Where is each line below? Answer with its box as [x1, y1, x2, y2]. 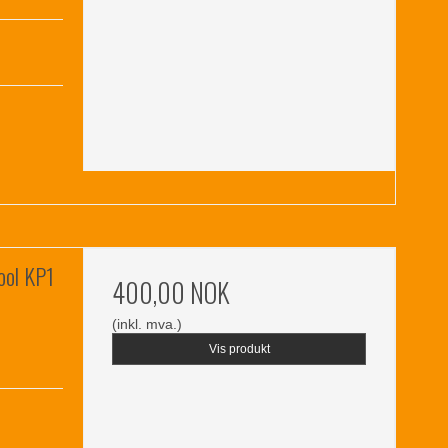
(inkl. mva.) [112, 315, 183, 332]
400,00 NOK [112, 272, 231, 312]
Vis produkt [208, 341, 270, 356]
